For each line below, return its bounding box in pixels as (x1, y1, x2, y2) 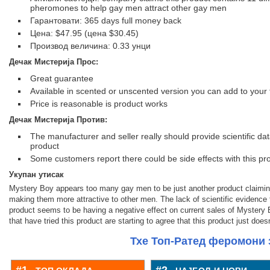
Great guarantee (30, 74, 93, 83)
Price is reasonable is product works (30, 99, 168, 108)
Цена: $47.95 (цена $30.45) (30, 28, 139, 38)
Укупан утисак (9, 170, 64, 179)
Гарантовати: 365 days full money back (30, 16, 181, 25)
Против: (77, 115, 107, 124)
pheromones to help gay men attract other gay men (30, 3, 227, 13)
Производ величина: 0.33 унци (30, 41, 151, 51)
